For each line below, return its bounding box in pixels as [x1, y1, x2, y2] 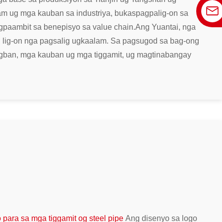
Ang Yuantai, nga [135, 22, 196, 31]
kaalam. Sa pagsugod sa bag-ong [81, 36, 199, 45]
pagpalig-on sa [136, 8, 188, 17]
